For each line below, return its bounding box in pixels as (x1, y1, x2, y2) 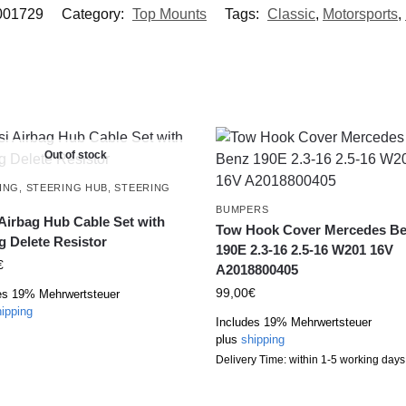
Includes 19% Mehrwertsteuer (216, 314, 372, 329)
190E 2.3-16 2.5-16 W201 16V (216, 241, 394, 257)
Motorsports (323, 5, 398, 22)
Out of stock (44, 148, 108, 161)
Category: (62, 5, 128, 22)
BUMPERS (216, 203, 269, 215)
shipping (241, 332, 285, 346)
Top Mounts (132, 5, 207, 22)
